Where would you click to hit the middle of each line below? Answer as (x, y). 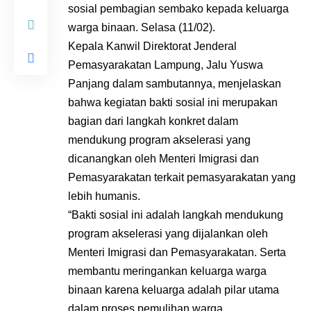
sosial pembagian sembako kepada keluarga (178, 9)
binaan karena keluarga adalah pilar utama (174, 290)
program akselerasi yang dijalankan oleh (168, 234)
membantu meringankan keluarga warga (167, 271)
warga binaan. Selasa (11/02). (142, 27)
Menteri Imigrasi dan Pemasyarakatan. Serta (177, 252)
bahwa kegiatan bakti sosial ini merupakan (173, 102)
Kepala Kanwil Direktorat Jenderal (152, 46)
